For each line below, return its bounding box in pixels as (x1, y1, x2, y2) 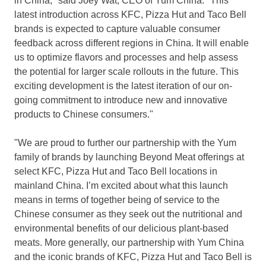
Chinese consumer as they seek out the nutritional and (14, 209, 242, 220)
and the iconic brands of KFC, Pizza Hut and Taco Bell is (14, 252, 252, 262)
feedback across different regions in (14, 38, 166, 49)
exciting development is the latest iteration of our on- (14, 81, 232, 91)
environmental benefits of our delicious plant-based (14, 223, 229, 234)
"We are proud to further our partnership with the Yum (14, 138, 236, 148)
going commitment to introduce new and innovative (14, 95, 227, 106)
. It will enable (191, 38, 249, 49)
